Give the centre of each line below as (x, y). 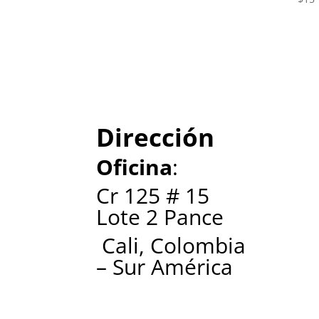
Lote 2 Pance (160, 217)
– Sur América (165, 267)
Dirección (156, 137)
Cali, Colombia (171, 246)
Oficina (135, 167)
